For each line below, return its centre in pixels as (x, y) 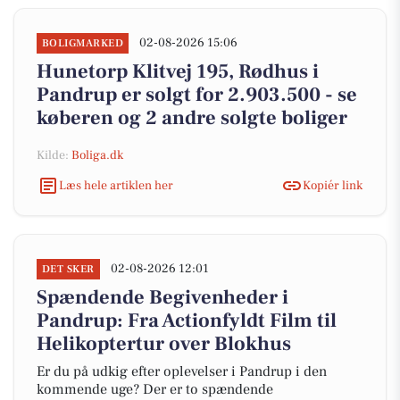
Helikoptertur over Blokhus (164, 344)
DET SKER (68, 269)
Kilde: (54, 155)
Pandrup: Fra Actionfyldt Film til (187, 321)
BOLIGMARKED (83, 43)
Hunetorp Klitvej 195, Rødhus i (178, 71)
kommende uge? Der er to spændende (155, 389)
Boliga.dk (97, 155)
